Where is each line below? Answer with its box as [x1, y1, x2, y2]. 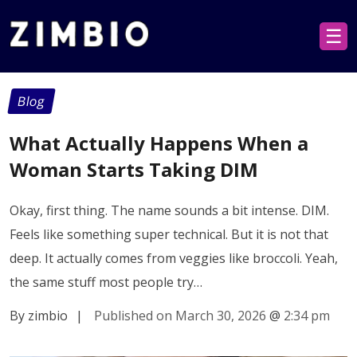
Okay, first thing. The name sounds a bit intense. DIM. [10, 201, 329, 219]
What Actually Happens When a [10, 129, 308, 156]
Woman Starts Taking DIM [10, 155, 258, 182]
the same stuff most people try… [10, 273, 202, 291]
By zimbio [10, 306, 68, 324]
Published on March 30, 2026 [94, 306, 266, 324]
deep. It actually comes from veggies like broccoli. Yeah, [10, 249, 338, 267]
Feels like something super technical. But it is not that [10, 225, 328, 243]
